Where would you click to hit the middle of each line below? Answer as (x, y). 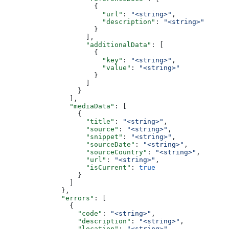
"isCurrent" (67, 167)
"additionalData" (78, 44)
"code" (53, 213)
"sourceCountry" (76, 152)
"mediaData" (59, 106)
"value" (67, 67)
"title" (59, 121)
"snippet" (63, 136)
